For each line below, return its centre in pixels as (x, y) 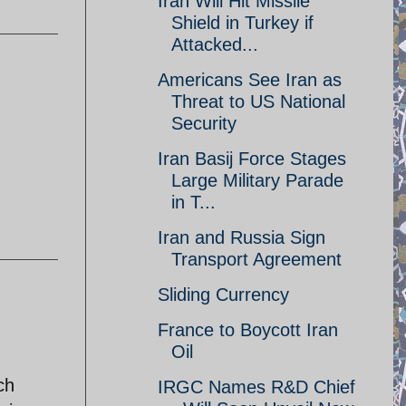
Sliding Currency (223, 295)
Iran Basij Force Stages (252, 159)
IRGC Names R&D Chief (256, 387)
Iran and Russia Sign (242, 237)
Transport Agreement (256, 259)
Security (204, 123)
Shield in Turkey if (242, 23)
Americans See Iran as (250, 80)
